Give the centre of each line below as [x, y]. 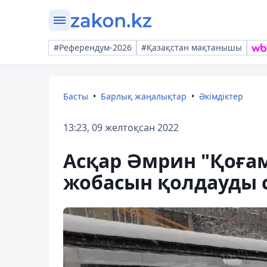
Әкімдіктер [221, 96]
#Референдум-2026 [93, 47]
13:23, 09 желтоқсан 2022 [121, 128]
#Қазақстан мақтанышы [192, 47]
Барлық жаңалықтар [144, 96]
